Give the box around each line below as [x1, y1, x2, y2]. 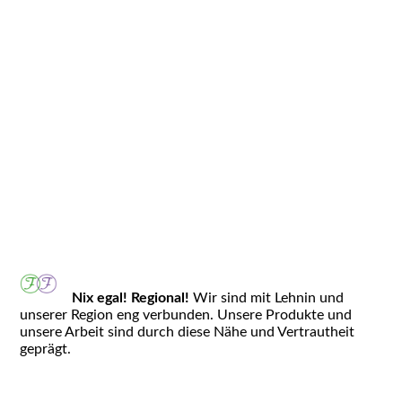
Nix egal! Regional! [71, 290, 189, 305]
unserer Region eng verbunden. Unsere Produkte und [20, 307, 353, 322]
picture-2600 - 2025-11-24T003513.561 [20, 252, 247, 268]
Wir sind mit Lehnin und [188, 290, 344, 305]
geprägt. [20, 341, 72, 356]
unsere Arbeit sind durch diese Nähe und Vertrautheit [20, 324, 355, 339]
